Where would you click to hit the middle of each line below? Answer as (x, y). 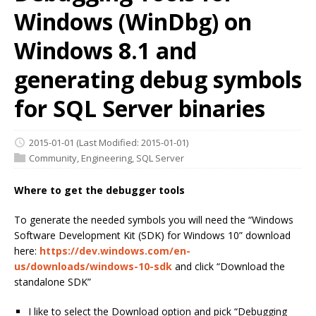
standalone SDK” (53, 282)
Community (53, 158)
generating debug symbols (158, 80)
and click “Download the (229, 267)
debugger (131, 190)
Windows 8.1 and (105, 51)
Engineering (107, 158)
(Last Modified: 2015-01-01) (132, 142)
